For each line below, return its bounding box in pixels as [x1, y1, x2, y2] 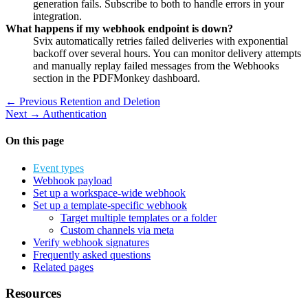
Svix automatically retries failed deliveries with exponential [33, 35, 288, 47]
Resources [5, 286, 61, 301]
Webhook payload [33, 174, 112, 186]
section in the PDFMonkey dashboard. [33, 72, 200, 85]
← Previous [5, 96, 57, 108]
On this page [5, 135, 64, 147]
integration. [33, 10, 82, 23]
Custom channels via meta [60, 223, 174, 236]
